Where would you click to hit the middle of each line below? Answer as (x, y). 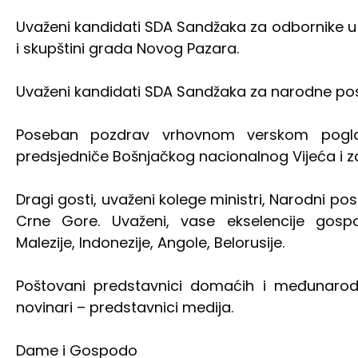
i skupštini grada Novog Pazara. (127, 48)
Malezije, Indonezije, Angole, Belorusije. (150, 242)
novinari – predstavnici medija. (125, 307)
